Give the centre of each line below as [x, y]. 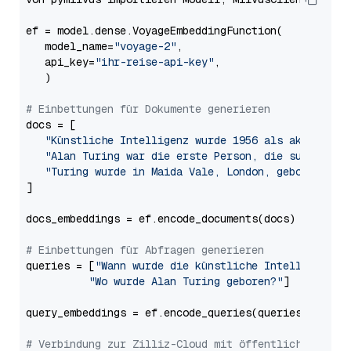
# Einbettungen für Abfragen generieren [145, 250]
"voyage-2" [145, 46]
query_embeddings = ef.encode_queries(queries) [167, 313]
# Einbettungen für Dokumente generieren [148, 109]
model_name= [70, 46]
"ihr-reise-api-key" [154, 62]
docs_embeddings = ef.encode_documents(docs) [161, 219]
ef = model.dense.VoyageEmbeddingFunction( [154, 31]
